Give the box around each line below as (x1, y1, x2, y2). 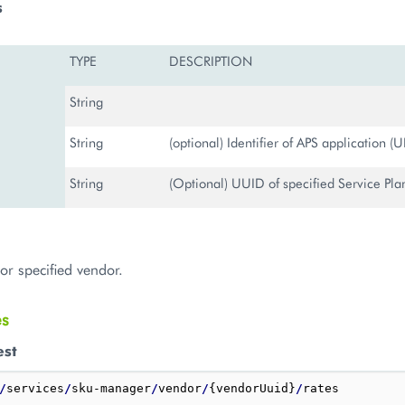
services (6, 381, 64, 395)
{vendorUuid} (209, 381, 296, 395)
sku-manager (71, 381, 151, 395)
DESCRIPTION (169, 52, 252, 70)
